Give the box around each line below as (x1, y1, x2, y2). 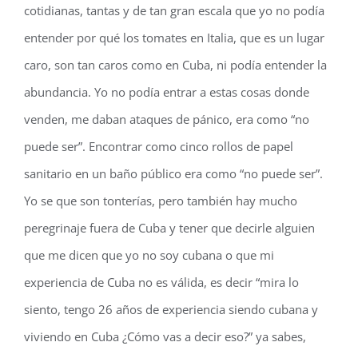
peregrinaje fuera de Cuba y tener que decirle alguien (24, 220, 315, 236)
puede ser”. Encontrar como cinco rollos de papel (24, 138, 293, 154)
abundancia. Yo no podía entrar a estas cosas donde (24, 84, 309, 100)
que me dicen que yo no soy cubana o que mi (24, 247, 274, 263)
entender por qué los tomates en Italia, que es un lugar (24, 30, 324, 46)
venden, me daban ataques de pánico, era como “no (24, 111, 309, 127)
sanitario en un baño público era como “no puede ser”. (24, 165, 323, 181)
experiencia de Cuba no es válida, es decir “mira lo (24, 274, 299, 290)
